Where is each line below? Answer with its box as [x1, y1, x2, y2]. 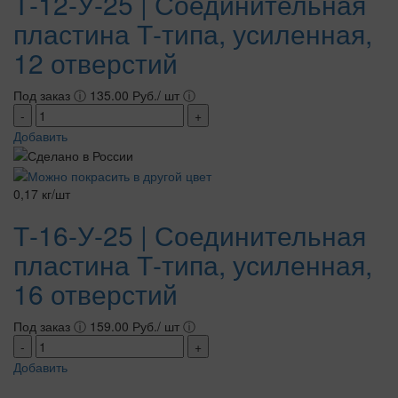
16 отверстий [13, 274, 178, 313]
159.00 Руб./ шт [90, 316, 179, 335]
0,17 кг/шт [13, 184, 70, 203]
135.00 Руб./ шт [90, 85, 179, 104]
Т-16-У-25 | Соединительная [13, 215, 366, 254]
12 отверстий [13, 43, 178, 82]
